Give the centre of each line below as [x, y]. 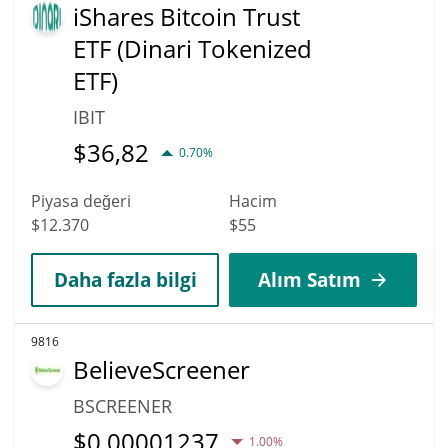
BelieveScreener [161, 369]
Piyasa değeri [81, 200]
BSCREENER [122, 405]
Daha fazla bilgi [125, 279]
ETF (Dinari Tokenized [192, 48]
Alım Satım [309, 279]
